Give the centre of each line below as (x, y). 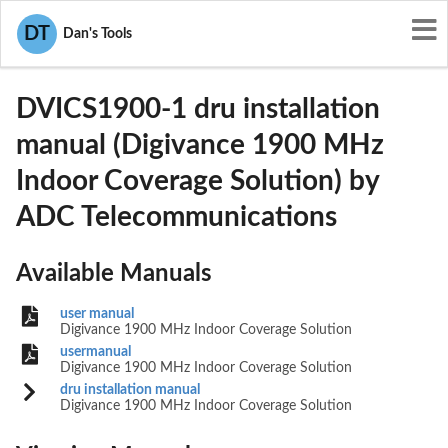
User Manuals (71, 20)
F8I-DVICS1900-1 (87, 45)
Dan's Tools (94, 34)
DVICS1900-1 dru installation (198, 108)
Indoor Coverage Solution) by (197, 180)
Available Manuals (114, 274)
